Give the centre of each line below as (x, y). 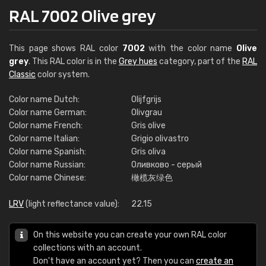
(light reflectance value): (72, 204)
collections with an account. (88, 248)
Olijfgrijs (146, 99)
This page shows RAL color (66, 48)
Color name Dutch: (44, 99)
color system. (63, 75)
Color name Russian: (47, 165)
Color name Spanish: (47, 152)
